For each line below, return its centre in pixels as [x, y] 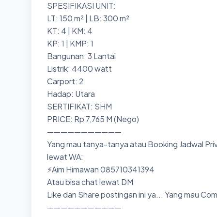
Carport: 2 [65, 81]
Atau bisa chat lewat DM [90, 182]
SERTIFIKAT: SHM [79, 106]
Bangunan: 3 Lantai [81, 56]
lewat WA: [65, 157]
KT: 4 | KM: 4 [70, 31]
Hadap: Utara [71, 94]
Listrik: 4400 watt [79, 69]
